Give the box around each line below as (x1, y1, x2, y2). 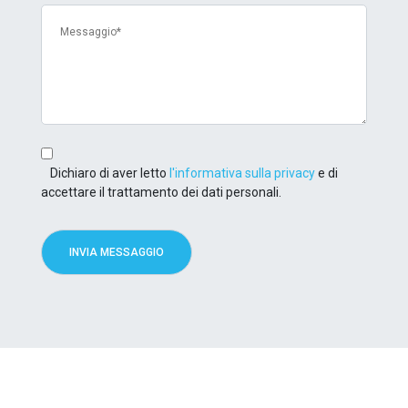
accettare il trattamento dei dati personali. (41, 184, 281, 199)
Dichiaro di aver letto (50, 165, 169, 180)
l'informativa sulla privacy (169, 165, 315, 180)
